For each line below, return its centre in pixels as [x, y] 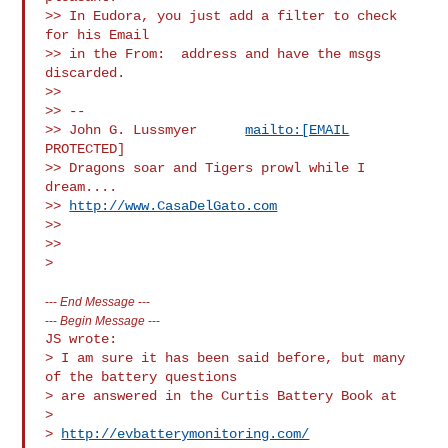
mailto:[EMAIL [297, 129]
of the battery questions [141, 376]
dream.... [113, 186]
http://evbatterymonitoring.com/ [185, 433]
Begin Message [103, 320]
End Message [98, 301]
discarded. [85, 72]
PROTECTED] [85, 148]
